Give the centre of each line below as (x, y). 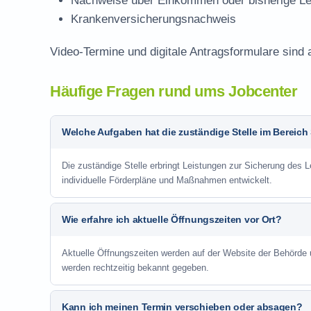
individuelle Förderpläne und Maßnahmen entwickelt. (167, 180)
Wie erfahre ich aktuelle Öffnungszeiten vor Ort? (172, 219)
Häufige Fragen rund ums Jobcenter (174, 91)
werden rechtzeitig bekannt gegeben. (135, 268)
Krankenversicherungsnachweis (153, 19)
